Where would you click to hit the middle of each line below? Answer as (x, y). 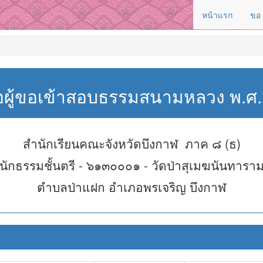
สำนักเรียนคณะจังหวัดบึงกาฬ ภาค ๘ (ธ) (131, 143)
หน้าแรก (217, 15)
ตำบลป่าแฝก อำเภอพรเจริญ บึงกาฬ (131, 187)
